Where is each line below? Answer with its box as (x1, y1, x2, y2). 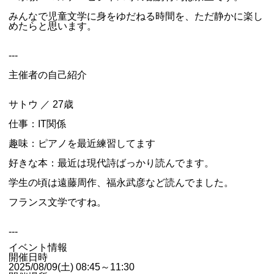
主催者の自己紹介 (9, 70, 87, 80)
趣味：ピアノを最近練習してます (9, 138, 155, 149)
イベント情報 (9, 242, 67, 253)
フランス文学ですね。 (9, 197, 106, 207)
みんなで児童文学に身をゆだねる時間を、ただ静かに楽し (9, 11, 263, 21)
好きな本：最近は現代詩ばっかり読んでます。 (9, 158, 214, 168)
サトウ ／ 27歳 (9, 99, 73, 109)
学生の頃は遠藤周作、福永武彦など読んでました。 (9, 177, 234, 188)
